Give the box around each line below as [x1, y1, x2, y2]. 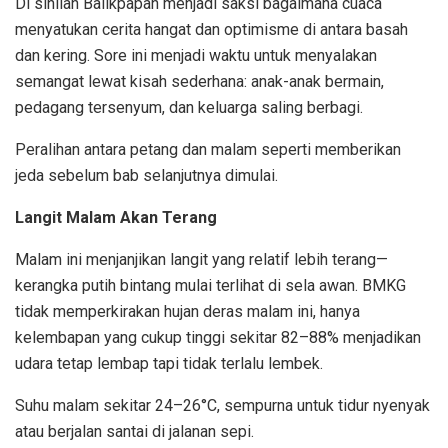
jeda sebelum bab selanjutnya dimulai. [15, 165, 278, 185]
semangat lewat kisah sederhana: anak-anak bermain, [15, 71, 384, 91]
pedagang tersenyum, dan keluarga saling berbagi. [15, 97, 363, 117]
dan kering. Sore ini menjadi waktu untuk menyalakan [15, 45, 377, 65]
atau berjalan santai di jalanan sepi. [15, 421, 254, 441]
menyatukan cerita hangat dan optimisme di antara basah [15, 19, 408, 39]
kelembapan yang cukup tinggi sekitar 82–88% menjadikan [15, 327, 421, 347]
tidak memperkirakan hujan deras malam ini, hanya [15, 301, 360, 321]
